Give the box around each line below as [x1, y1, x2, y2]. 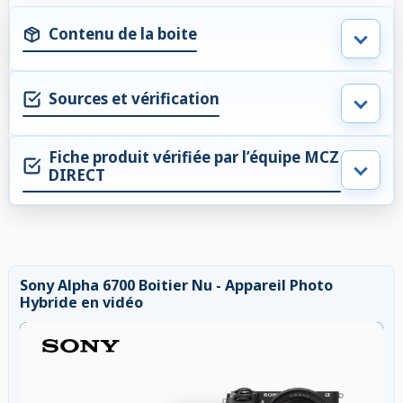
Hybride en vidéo [20, 291, 143, 312]
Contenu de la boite [49, 23, 197, 45]
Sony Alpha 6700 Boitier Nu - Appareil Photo [20, 274, 333, 295]
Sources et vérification [49, 88, 219, 110]
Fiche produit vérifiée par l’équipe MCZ [49, 146, 339, 167]
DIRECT [49, 164, 105, 185]
